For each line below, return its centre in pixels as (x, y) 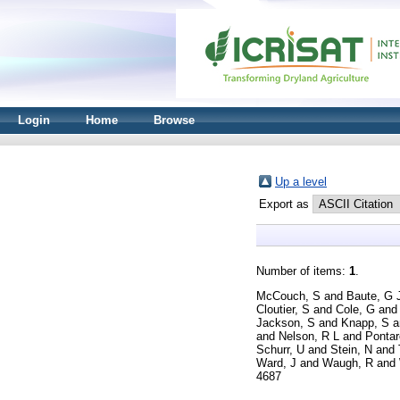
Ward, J (276, 362)
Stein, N (351, 349)
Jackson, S (286, 322)
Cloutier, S (283, 309)
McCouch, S (288, 296)
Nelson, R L (309, 336)
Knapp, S (365, 322)
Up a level (301, 182)
